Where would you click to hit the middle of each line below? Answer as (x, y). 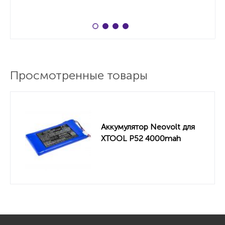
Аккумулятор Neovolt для (148, 127)
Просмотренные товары (79, 75)
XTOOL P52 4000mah (141, 138)
